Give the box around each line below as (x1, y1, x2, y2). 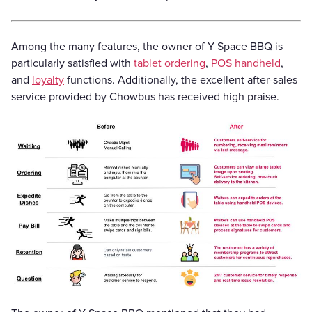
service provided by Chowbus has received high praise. (11, 89, 279, 104)
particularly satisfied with (11, 56, 134, 70)
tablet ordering (134, 56, 205, 70)
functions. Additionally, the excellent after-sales (64, 72, 297, 87)
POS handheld (211, 56, 281, 70)
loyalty (32, 72, 64, 87)
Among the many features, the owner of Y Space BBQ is (11, 39, 283, 54)
